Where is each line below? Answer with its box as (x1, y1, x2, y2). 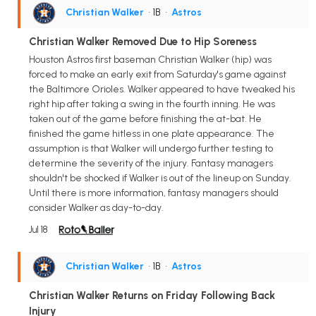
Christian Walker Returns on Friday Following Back (29, 289, 275, 303)
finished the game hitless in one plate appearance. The (29, 128, 274, 140)
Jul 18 (29, 224, 47, 236)
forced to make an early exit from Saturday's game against (29, 68, 286, 81)
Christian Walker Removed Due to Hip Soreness (29, 35, 257, 48)
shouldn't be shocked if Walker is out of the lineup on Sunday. (29, 172, 291, 185)
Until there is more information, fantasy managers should (29, 187, 279, 200)
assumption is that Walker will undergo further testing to (29, 142, 273, 155)
